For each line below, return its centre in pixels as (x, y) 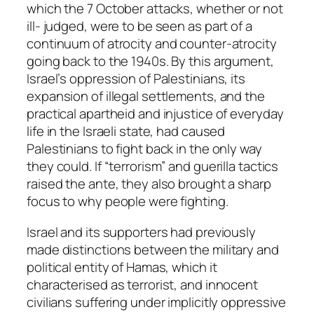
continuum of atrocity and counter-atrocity (152, 44)
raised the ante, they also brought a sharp (149, 184)
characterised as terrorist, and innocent (142, 284)
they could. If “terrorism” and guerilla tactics (153, 166)
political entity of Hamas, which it (122, 267)
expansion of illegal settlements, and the (146, 96)
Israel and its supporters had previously (141, 232)
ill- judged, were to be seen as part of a (139, 26)
